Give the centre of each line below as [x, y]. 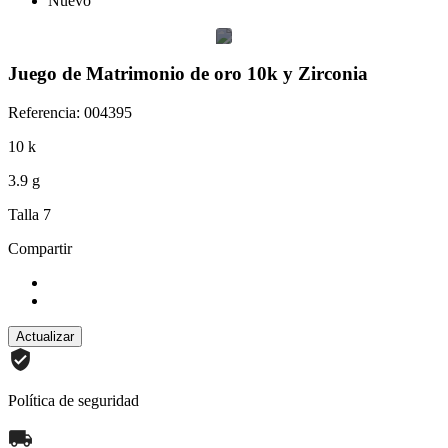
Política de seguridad [73, 400]
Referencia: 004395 [70, 112]
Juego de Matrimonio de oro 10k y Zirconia [188, 74]
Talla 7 [29, 214]
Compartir [40, 248]
